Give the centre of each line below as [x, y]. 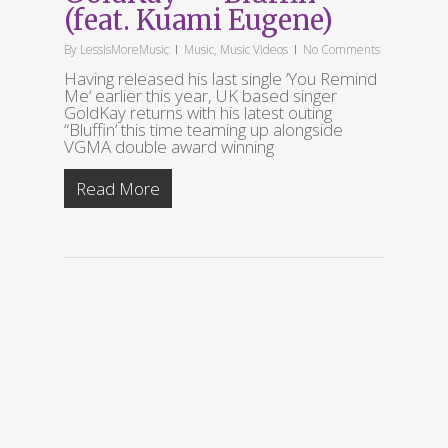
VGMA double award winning [169, 146]
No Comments [341, 49]
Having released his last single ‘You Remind [220, 78]
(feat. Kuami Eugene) [198, 20]
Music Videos [254, 49]
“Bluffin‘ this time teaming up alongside [203, 129]
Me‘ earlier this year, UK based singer [200, 95]
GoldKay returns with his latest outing [198, 112]
